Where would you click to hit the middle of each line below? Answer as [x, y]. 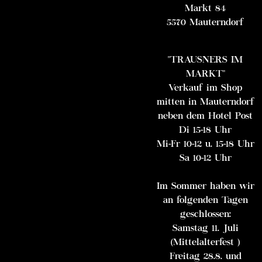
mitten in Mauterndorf [205, 102]
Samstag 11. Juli [205, 228]
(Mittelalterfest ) [206, 242]
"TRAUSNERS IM [206, 60]
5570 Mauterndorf [206, 23]
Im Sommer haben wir [205, 186]
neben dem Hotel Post [206, 116]
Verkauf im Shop [206, 88]
